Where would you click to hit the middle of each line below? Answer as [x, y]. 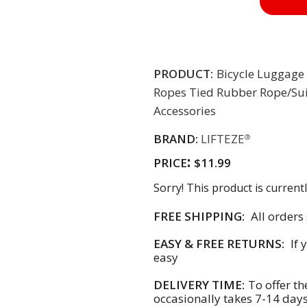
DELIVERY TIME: [199, 285]
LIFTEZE [223, 139]
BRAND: [177, 139]
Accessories [185, 111]
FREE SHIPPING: [199, 217]
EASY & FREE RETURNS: [219, 244]
